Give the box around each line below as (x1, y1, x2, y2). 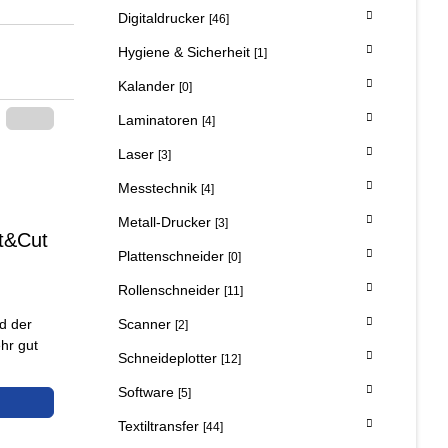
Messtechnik (118, 179, 201, 196)
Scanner (118, 315, 175, 332)
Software (118, 383, 178, 400)
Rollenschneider (118, 281, 224, 298)
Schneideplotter (118, 349, 221, 366)
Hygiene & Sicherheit (118, 43, 254, 60)
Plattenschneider (118, 247, 228, 264)
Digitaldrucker (118, 9, 209, 26)
